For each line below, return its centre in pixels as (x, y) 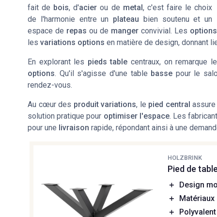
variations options (72, 43)
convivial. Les (164, 31)
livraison (74, 128)
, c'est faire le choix (178, 8)
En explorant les (58, 62)
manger (124, 31)
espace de (47, 31)
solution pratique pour (66, 116)
